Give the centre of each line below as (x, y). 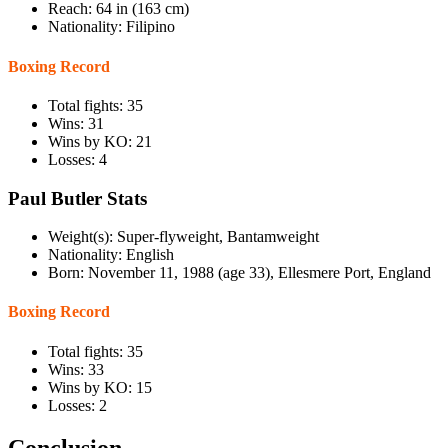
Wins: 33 (76, 369)
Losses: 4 (77, 159)
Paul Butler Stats (77, 198)
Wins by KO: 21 (100, 141)
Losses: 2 (77, 405)
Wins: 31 (76, 123)
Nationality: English (111, 255)
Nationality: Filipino (111, 27)
